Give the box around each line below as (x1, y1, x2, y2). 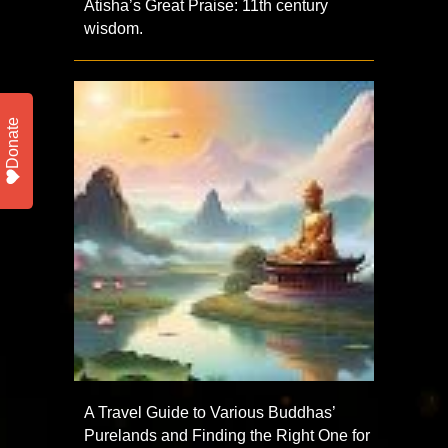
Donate (4, 117, 21, 169)
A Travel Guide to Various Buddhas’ (84, 404, 335, 422)
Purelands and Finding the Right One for (84, 427, 370, 445)
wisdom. (84, 20, 143, 38)
